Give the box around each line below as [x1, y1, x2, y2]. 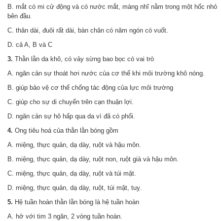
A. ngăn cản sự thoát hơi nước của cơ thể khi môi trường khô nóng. [7, 70, 205, 77]
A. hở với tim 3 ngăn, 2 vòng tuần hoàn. [7, 213, 122, 220]
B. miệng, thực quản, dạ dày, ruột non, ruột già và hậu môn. [7, 155, 179, 163]
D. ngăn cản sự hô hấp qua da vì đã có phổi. [7, 112, 135, 120]
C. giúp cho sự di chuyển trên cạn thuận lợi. [7, 98, 134, 106]
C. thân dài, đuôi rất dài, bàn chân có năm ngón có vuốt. [7, 27, 168, 34]
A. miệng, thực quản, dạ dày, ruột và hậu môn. [7, 141, 141, 148]
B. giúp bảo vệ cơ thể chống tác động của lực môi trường [7, 84, 173, 91]
